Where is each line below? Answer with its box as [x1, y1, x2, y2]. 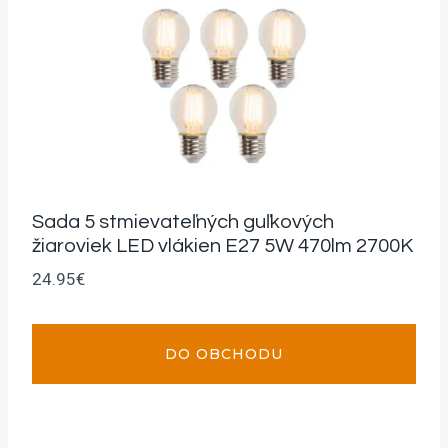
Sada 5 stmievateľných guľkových [32, 212, 334, 233]
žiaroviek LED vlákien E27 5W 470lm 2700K [32, 236, 413, 257]
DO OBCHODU [165, 345, 283, 364]
